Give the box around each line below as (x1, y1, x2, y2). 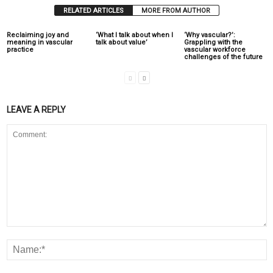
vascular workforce (184, 46, 246, 54)
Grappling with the (184, 38, 243, 47)
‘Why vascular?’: (184, 31, 236, 40)
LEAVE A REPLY (7, 105, 66, 115)
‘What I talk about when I (95, 31, 173, 40)
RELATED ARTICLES (63, 7, 124, 15)
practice (7, 46, 34, 54)
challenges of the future (184, 53, 263, 62)
